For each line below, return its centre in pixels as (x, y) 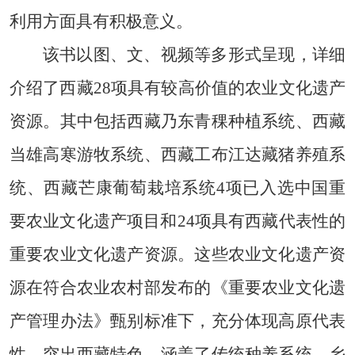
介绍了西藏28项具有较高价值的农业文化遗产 (177, 88)
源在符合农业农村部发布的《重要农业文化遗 (177, 288)
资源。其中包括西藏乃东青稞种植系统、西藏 (177, 122)
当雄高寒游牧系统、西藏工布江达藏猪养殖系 (177, 155)
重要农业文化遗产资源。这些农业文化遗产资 (177, 255)
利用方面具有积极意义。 (101, 22)
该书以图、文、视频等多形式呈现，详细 (194, 55)
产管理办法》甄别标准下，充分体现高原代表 (177, 321)
